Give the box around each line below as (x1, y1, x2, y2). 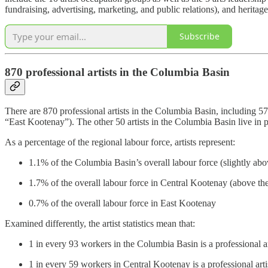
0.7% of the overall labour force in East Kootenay (29, 198, 216, 209)
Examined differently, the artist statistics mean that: (5, 218, 195, 229)
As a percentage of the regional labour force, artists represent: (5, 137, 235, 148)
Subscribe (179, 31, 220, 42)
